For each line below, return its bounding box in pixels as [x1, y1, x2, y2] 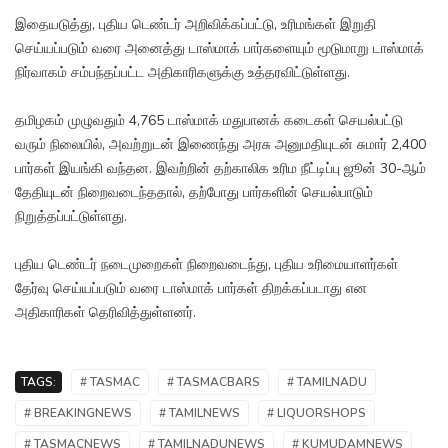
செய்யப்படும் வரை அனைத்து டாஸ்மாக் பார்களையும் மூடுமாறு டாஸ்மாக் [15, 39, 424, 59]
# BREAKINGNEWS [24, 405, 132, 422]
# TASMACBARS [167, 374, 260, 391]
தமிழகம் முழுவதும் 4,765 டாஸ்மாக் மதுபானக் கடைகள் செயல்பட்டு [15, 111, 403, 131]
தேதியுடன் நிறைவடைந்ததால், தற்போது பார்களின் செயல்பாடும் [15, 183, 373, 203]
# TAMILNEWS [159, 405, 240, 422]
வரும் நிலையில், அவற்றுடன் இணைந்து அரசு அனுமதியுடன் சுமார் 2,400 [15, 135, 426, 155]
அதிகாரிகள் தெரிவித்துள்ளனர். [15, 303, 196, 323]
